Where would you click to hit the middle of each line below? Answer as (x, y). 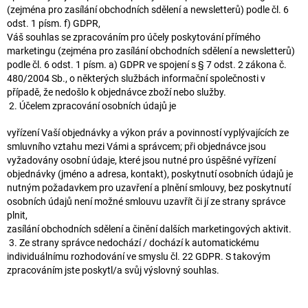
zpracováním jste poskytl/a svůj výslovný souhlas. (113, 270)
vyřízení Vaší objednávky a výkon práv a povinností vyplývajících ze (148, 132)
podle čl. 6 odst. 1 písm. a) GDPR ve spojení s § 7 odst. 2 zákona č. (147, 64)
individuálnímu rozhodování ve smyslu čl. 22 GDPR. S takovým (139, 256)
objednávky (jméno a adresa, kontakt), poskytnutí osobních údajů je (150, 174)
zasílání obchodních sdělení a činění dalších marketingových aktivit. (149, 229)
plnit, (17, 215)
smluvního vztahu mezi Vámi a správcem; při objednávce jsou (136, 146)
